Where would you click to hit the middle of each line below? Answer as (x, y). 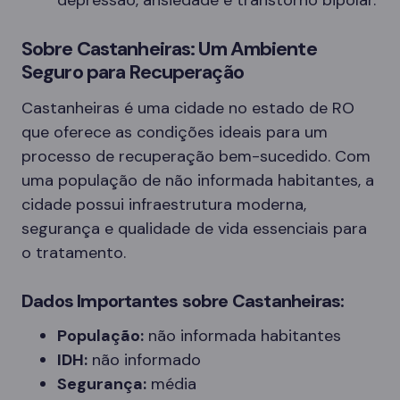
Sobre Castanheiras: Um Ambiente (169, 49)
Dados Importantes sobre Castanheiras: (183, 301)
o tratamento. (74, 253)
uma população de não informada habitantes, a (198, 181)
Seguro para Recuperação (133, 72)
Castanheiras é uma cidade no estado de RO (188, 108)
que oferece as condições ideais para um (175, 133)
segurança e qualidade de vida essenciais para (194, 229)
